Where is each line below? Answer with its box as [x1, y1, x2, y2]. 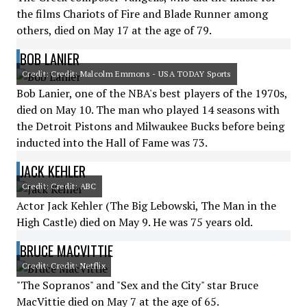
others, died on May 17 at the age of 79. [16, 23, 212, 38]
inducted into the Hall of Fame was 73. [16, 135, 208, 150]
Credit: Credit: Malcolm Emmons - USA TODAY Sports [22, 69, 232, 79]
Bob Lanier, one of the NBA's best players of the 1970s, [16, 86, 287, 101]
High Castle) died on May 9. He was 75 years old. [16, 214, 253, 230]
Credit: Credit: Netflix [22, 260, 106, 271]
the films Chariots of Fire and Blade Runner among [16, 6, 268, 21]
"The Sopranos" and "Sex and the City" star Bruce [16, 278, 258, 293]
